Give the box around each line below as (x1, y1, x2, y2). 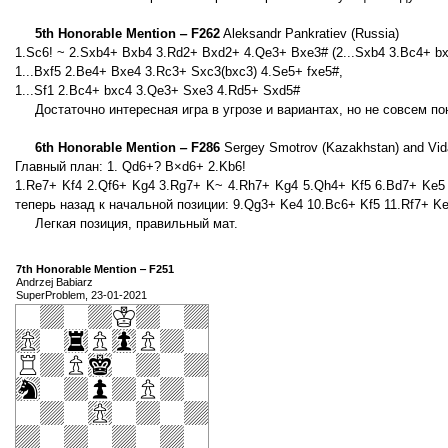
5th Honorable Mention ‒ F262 (35, 26, 220, 42)
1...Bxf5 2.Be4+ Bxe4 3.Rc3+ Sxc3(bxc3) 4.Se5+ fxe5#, (15, 64, 343, 80)
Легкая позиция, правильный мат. (35, 216, 238, 232)
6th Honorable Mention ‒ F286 (35, 140, 220, 156)
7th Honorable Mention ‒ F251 (16, 263, 174, 276)
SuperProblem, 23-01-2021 (16, 289, 147, 302)
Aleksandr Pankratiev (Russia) (220, 26, 399, 42)
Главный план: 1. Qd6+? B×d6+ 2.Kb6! (15, 159, 246, 175)
